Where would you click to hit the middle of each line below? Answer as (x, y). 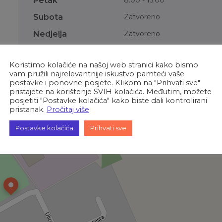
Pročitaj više (68, 109)
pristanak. (28, 109)
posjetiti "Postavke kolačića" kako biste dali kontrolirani (108, 100)
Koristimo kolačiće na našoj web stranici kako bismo (104, 65)
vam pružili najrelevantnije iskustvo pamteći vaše (97, 74)
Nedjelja (50, 34)
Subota (48, 17)
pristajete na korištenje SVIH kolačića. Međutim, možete (111, 91)
